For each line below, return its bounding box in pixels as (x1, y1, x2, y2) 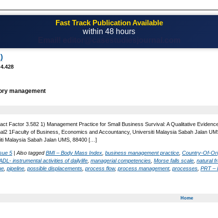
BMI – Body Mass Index (46, 149, 102, 156)
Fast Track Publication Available (55, 18, 163, 27)
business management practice (105, 149, 179, 156)
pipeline (7, 165, 24, 171)
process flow (85, 165, 115, 171)
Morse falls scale (154, 157, 194, 163)
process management (118, 165, 169, 171)
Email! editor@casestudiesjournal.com (37, 36, 181, 44)
